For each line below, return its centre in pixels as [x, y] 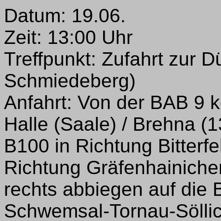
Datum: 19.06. [65, 15]
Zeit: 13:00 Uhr [68, 37]
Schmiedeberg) [70, 80]
